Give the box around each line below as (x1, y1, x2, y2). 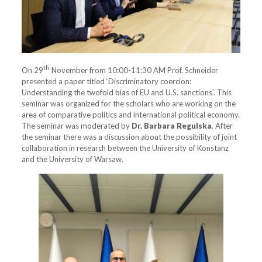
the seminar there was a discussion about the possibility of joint (22, 132, 237, 142)
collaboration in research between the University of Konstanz (22, 143, 229, 153)
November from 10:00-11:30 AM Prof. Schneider (50, 65, 219, 75)
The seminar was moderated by (22, 121, 132, 131)
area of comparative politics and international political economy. (22, 110, 240, 120)
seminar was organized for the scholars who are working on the (22, 99, 236, 109)
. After (212, 121, 233, 131)
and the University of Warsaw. (22, 154, 124, 164)
